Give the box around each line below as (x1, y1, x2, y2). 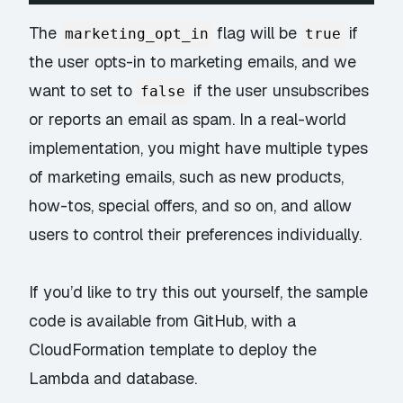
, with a (244, 310, 297, 332)
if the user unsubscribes (189, 79, 370, 101)
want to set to (29, 79, 138, 101)
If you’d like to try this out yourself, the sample (29, 282, 369, 303)
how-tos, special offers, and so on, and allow (29, 194, 353, 216)
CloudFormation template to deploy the (29, 339, 318, 361)
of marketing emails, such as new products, (29, 166, 345, 187)
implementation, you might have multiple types (29, 137, 369, 158)
